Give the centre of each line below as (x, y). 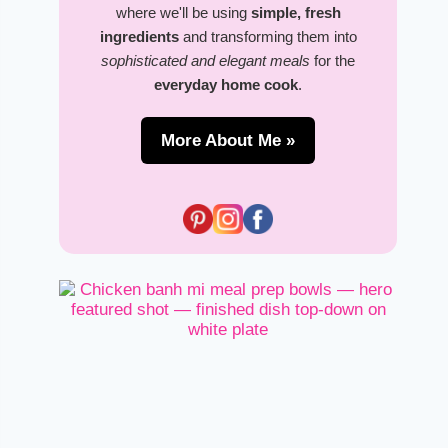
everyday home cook (226, 84)
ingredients (139, 36)
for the (333, 60)
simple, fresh (295, 12)
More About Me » (228, 140)
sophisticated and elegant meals (206, 60)
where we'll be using (183, 12)
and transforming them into (267, 36)
